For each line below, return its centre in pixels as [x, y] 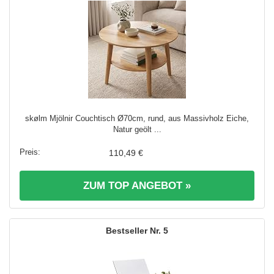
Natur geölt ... [137, 129]
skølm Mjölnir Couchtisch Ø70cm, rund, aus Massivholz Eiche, [137, 118]
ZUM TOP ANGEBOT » [137, 185]
